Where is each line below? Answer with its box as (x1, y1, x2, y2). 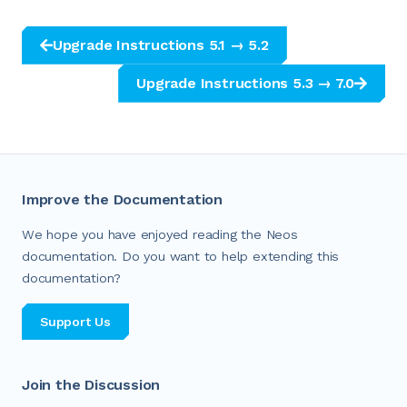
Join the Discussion (22, 376, 161, 393)
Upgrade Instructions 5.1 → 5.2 (52, 35, 269, 54)
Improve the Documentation (22, 191, 223, 208)
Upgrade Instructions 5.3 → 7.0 (136, 74, 355, 92)
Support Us (40, 314, 111, 329)
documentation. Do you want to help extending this (22, 249, 340, 263)
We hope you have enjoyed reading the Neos (22, 227, 298, 242)
